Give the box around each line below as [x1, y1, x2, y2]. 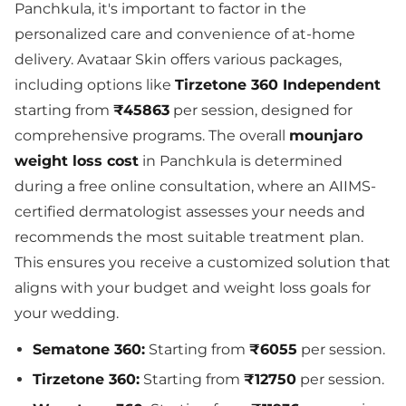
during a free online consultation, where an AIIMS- [14, 178, 376, 195]
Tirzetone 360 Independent [175, 76, 381, 93]
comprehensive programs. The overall [14, 127, 289, 144]
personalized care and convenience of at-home [14, 25, 355, 43]
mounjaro [289, 127, 362, 144]
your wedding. [14, 304, 119, 322]
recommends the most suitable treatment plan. [14, 228, 363, 246]
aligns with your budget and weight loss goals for [14, 279, 371, 296]
